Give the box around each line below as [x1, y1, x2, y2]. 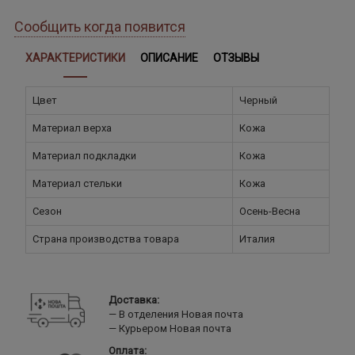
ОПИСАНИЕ [140, 52, 199, 65]
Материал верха [32, 121, 112, 134]
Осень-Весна [239, 204, 300, 217]
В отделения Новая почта [116, 307, 243, 320]
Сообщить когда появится [14, 17, 185, 35]
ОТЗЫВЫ [213, 52, 260, 65]
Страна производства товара [32, 232, 179, 245]
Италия [239, 232, 275, 245]
